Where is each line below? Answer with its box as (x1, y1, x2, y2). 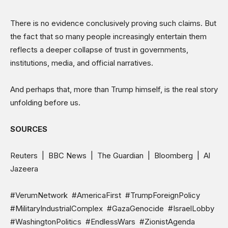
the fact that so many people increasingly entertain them (10, 32, 207, 42)
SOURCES (10, 124, 47, 134)
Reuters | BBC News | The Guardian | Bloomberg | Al (10, 151, 210, 161)
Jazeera (10, 164, 38, 174)
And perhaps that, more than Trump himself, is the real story (10, 84, 218, 95)
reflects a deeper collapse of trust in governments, (10, 45, 188, 55)
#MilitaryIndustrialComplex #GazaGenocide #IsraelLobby (10, 204, 216, 214)
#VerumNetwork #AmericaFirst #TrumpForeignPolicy (10, 190, 202, 201)
